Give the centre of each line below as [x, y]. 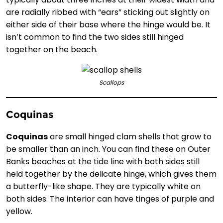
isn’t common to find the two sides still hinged [95, 37]
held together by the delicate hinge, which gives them [111, 174]
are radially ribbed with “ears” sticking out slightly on [108, 12]
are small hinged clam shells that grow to [130, 137]
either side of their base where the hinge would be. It [108, 25]
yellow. [19, 212]
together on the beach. [52, 50]
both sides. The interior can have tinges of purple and [110, 199]
